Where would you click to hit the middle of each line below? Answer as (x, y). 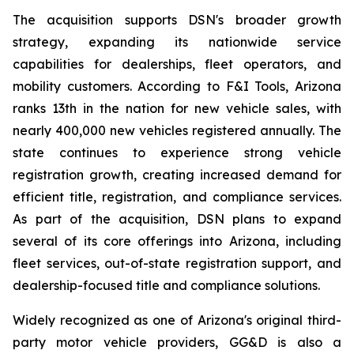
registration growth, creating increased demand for (177, 175)
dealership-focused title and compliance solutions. (166, 285)
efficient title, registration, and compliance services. (177, 197)
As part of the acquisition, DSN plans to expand (177, 219)
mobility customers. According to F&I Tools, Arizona (177, 86)
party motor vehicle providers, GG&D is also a (177, 342)
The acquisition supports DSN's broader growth (177, 20)
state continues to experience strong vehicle (177, 153)
